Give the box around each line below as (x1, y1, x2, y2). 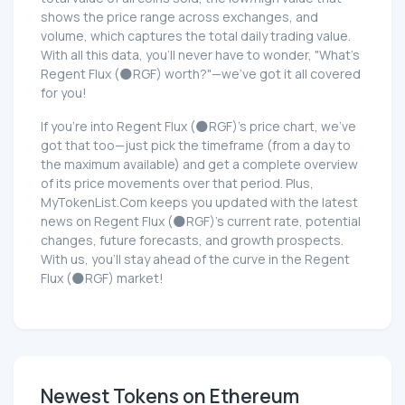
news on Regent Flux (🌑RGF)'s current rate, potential (41, 212, 361, 230)
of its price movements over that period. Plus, (41, 174, 314, 192)
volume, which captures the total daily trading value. (41, 26, 351, 44)
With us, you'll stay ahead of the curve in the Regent (41, 250, 350, 268)
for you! (41, 83, 87, 101)
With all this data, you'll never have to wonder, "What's (41, 45, 360, 63)
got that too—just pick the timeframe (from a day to (41, 136, 351, 154)
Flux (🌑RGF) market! (41, 268, 164, 287)
